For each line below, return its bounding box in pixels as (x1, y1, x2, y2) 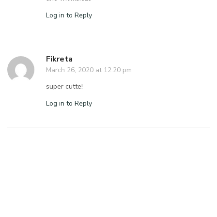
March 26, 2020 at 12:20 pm (46, 65, 132, 75)
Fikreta (46, 53, 73, 64)
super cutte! (46, 81, 83, 91)
